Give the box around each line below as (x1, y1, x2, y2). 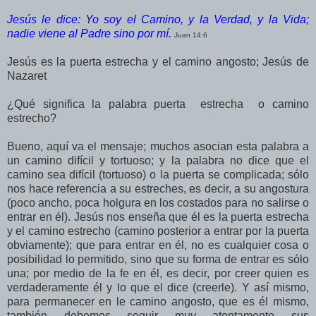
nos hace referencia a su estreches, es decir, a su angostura (7, 182, 309, 195)
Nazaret (7, 69, 47, 82)
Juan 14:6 (174, 30, 207, 39)
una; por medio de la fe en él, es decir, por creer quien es (7, 267, 309, 279)
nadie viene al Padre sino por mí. (7, 27, 171, 39)
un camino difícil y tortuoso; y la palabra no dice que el (7, 154, 309, 166)
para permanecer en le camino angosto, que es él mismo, (7, 295, 309, 308)
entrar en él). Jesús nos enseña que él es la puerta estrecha (7, 210, 309, 223)
